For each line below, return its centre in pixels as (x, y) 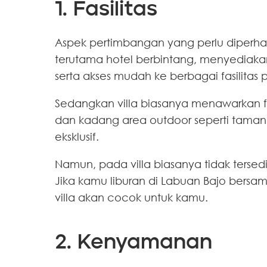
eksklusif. (78, 136)
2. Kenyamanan (133, 243)
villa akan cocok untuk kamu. (131, 197)
